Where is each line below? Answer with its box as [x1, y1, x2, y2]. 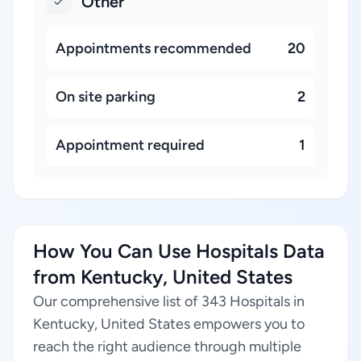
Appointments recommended [56, 39, 251, 57]
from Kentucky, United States [33, 265, 293, 288]
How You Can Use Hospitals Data [33, 239, 325, 263]
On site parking [56, 88, 156, 106]
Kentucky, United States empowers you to [33, 315, 305, 333]
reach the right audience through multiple [33, 338, 301, 355]
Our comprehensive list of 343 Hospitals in [33, 293, 305, 310]
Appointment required [56, 136, 205, 154]
